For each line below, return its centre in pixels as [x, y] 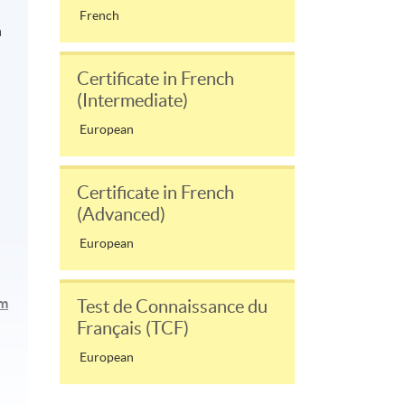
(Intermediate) [132, 100]
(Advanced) [121, 214]
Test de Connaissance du [172, 306]
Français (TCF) [133, 328]
